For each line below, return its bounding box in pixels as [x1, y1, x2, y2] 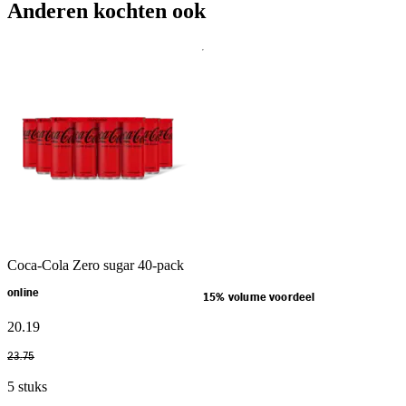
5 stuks [7, 378, 47, 394]
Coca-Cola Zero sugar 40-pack [7, 256, 184, 273]
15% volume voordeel [203, 292, 315, 303]
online [7, 287, 40, 298]
